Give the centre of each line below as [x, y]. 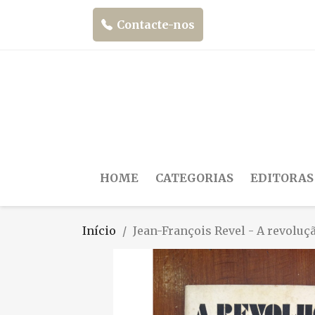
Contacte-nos [156, 25]
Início [99, 230]
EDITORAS [282, 178]
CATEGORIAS [194, 178]
